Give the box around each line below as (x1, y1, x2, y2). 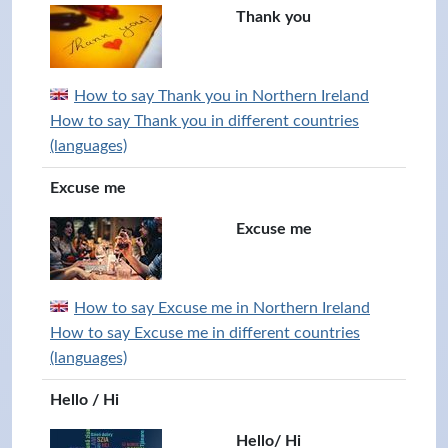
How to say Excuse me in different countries (50, 325, 360, 341)
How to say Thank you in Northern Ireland (74, 88, 369, 104)
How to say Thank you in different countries (50, 113, 359, 129)
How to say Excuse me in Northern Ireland (74, 300, 370, 316)
